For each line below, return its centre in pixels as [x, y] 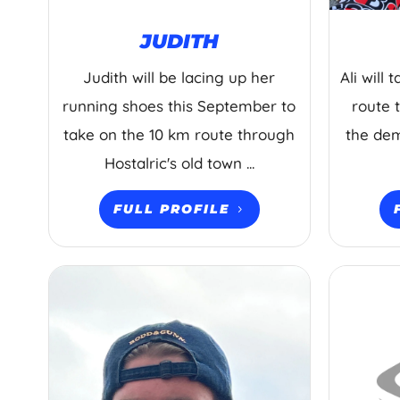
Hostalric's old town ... [179, 163]
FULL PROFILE [171, 209]
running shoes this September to [179, 106]
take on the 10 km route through [179, 135]
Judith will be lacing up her [179, 78]
